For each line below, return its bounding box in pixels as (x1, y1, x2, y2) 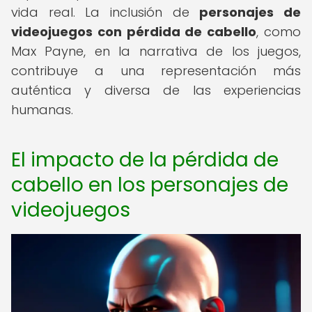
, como (256, 23, 302, 40)
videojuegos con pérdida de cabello (11, 23, 257, 40)
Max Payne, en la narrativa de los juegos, (11, 42, 301, 60)
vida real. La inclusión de (11, 3, 200, 21)
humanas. (11, 101, 73, 118)
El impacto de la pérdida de (11, 146, 279, 173)
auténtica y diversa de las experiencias (11, 81, 301, 99)
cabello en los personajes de (11, 171, 288, 198)
